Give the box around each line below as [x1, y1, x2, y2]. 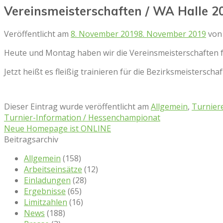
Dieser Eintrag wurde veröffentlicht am [4, 101, 151, 112]
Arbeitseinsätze [24, 163, 82, 175]
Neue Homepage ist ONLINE [4, 122, 111, 134]
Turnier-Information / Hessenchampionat [4, 111, 160, 123]
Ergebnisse [24, 185, 66, 197]
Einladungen [24, 174, 71, 186]
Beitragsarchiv [4, 133, 58, 145]
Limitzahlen [24, 196, 67, 208]
